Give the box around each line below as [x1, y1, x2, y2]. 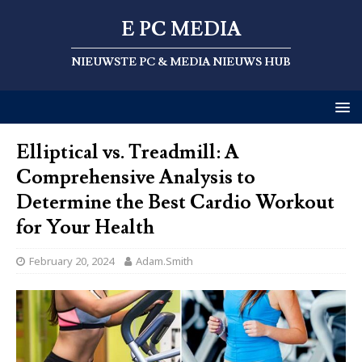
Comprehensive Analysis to [16, 165, 255, 190]
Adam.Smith [136, 254, 193, 268]
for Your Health [16, 215, 154, 240]
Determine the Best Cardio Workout [16, 190, 335, 215]
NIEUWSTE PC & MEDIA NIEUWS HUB [71, 55, 291, 69]
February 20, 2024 [29, 254, 114, 268]
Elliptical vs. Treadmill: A [16, 140, 239, 165]
